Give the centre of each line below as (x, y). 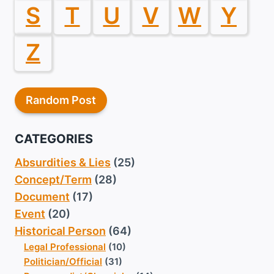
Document (42, 197)
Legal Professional (65, 247)
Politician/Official (63, 262)
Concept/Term (53, 180)
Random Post (61, 100)
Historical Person (60, 231)
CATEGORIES (54, 139)
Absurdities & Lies (63, 163)
